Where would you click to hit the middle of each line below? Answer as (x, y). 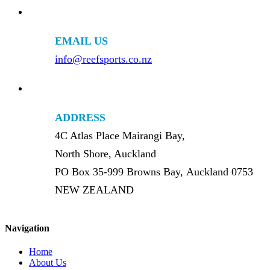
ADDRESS (80, 118)
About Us (48, 262)
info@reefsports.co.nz (104, 59)
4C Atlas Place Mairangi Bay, (120, 136)
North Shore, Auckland (106, 154)
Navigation (27, 228)
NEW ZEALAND (95, 190)
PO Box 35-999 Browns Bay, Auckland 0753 (154, 172)
